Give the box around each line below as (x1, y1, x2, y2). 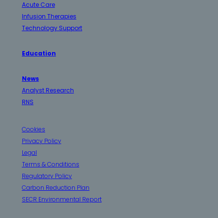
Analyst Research (21, 86, 74, 94)
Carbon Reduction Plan (21, 183, 90, 192)
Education (21, 49, 56, 57)
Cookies (21, 125, 45, 133)
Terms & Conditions (21, 160, 79, 168)
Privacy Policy (21, 136, 61, 145)
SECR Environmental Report (21, 195, 102, 203)
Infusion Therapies (21, 12, 76, 20)
